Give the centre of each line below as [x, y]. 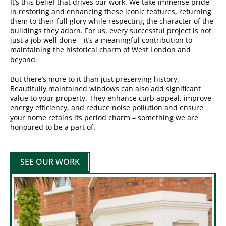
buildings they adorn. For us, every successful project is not [111, 30]
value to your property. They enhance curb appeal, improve [111, 98]
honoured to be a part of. [53, 127]
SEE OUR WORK [50, 162]
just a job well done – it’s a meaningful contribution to [101, 40]
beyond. [24, 59]
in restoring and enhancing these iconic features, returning [111, 11]
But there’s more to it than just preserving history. [95, 79]
